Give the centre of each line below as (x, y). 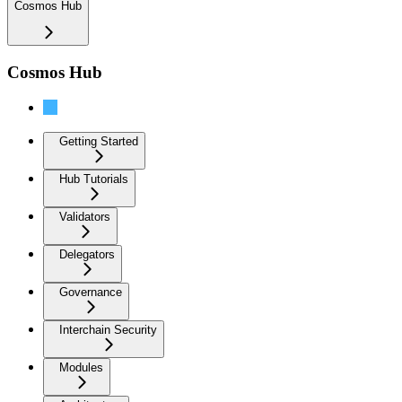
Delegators (87, 254)
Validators (85, 216)
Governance (91, 292)
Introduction (78, 123)
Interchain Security (108, 329)
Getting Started (99, 141)
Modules (81, 367)
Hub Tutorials (94, 179)
